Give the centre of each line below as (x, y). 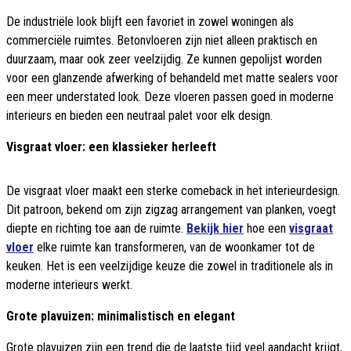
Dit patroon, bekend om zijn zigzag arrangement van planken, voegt (171, 210)
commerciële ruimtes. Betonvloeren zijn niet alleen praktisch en (162, 41)
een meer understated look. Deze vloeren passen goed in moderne (170, 97)
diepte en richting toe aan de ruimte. (96, 229)
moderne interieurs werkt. (69, 285)
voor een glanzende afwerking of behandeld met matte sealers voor (172, 78)
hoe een (266, 229)
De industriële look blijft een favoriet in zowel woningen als (150, 22)
